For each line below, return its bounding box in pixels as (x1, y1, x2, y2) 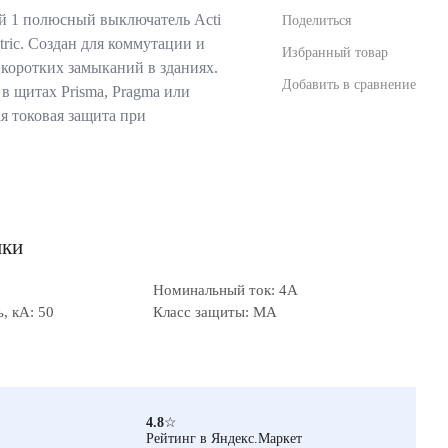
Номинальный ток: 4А (153, 282, 298, 298)
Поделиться (282, 12, 351, 28)
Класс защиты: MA (153, 304, 277, 320)
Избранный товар (282, 44, 388, 60)
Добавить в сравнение (282, 76, 416, 92)
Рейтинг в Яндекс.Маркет (146, 430, 302, 446)
